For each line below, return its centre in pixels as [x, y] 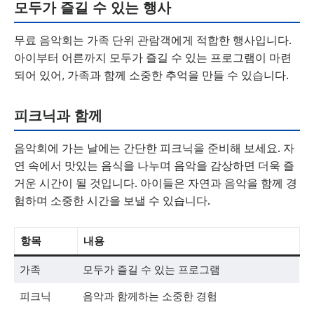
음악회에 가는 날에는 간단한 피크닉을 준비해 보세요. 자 [154, 148]
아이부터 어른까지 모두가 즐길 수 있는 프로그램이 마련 [153, 57]
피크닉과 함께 [58, 116]
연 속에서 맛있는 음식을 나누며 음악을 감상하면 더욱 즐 [154, 165]
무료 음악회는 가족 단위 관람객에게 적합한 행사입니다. [153, 40]
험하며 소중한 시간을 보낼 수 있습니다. [112, 200]
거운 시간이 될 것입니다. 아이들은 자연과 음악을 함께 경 [156, 183]
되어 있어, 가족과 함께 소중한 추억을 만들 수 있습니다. [151, 75]
